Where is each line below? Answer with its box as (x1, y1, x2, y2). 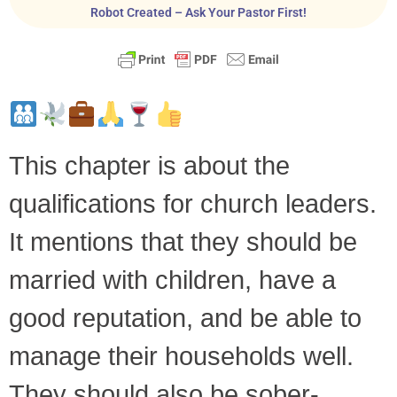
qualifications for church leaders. (9, 190, 377, 219)
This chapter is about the (9, 152, 290, 181)
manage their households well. (9, 342, 354, 371)
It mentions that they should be (9, 228, 357, 257)
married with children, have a (9, 266, 336, 295)
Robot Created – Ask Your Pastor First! (90, 4, 307, 20)
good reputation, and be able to (9, 304, 362, 333)
